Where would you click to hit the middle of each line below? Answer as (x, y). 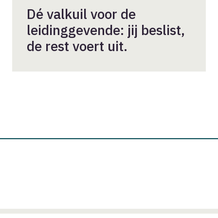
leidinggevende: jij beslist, (106, 30)
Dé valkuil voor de (81, 14)
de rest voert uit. (77, 46)
